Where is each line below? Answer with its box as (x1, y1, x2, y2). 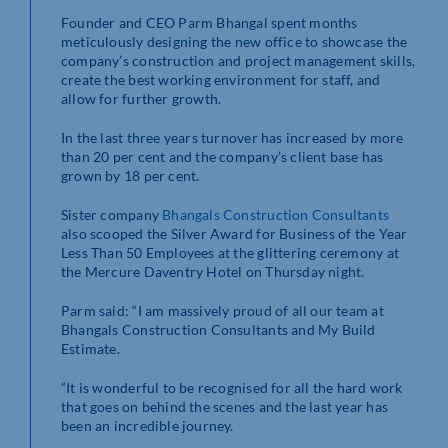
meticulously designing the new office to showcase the (61, 33, 408, 51)
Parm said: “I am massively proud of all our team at (61, 302, 384, 320)
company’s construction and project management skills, (61, 52, 416, 70)
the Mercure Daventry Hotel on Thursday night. (61, 263, 365, 281)
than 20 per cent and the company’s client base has (61, 148, 384, 166)
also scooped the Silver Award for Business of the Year (61, 225, 408, 243)
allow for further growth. (61, 90, 222, 108)
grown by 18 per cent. (61, 167, 200, 185)
